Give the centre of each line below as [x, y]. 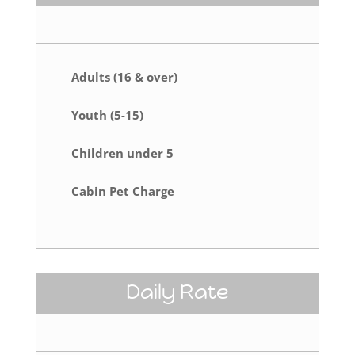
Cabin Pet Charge [122, 191]
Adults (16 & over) [124, 77]
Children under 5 [122, 153]
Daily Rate [177, 292]
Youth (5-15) [107, 115]
